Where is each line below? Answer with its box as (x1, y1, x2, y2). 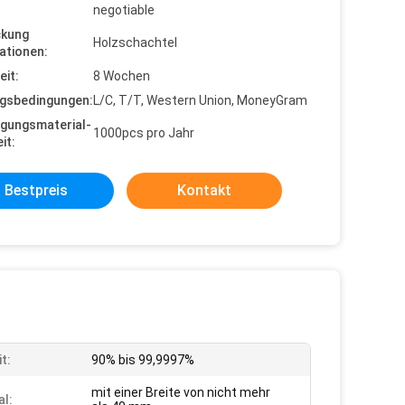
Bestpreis (5, 182, 68, 199)
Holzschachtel (93, 35, 177, 50)
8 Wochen (93, 69, 150, 83)
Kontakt (177, 182, 231, 199)
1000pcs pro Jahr (93, 126, 194, 140)
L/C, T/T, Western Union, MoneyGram (93, 93, 307, 108)
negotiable (93, 3, 155, 17)
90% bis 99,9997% (91, 353, 194, 367)
